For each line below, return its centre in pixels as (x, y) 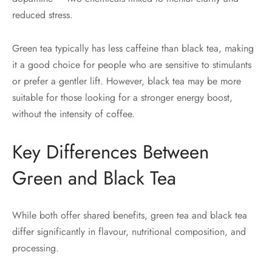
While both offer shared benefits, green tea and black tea (130, 216)
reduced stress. (42, 15)
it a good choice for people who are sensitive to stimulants (132, 65)
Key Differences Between (110, 152)
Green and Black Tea (94, 178)
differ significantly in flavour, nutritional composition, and (129, 232)
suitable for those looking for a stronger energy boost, (122, 98)
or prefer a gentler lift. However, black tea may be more (127, 81)
